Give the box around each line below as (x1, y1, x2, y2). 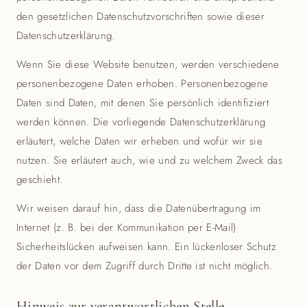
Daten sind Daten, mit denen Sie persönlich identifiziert (16, 95, 269, 110)
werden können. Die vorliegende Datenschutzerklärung (16, 114, 266, 130)
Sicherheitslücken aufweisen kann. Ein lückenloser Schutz (16, 239, 276, 254)
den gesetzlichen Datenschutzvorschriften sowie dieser (16, 9, 265, 24)
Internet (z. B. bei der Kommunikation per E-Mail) (16, 220, 236, 235)
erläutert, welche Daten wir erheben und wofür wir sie (16, 134, 262, 149)
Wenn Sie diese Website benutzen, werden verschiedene (16, 57, 280, 72)
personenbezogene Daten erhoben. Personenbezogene (16, 76, 269, 91)
